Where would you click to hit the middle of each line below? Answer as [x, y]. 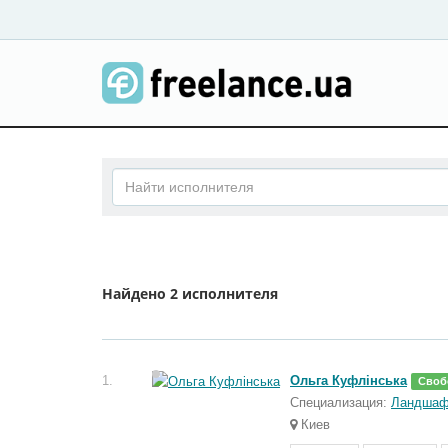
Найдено [136, 293]
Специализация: [338, 402]
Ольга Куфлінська [348, 380]
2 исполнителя [224, 293]
